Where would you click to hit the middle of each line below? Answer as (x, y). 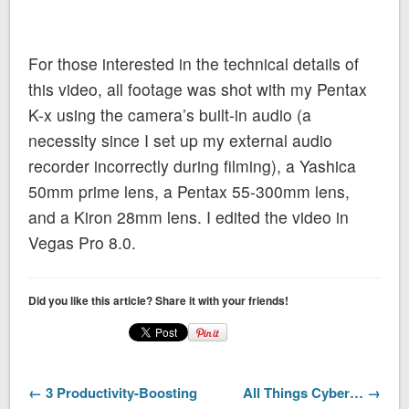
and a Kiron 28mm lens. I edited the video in (189, 216)
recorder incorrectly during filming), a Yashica (193, 165)
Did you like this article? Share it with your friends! (159, 300)
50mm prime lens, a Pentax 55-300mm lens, (189, 191)
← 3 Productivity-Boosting (113, 392)
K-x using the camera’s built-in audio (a (170, 114)
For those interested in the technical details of (194, 63)
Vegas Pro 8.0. (83, 242)
